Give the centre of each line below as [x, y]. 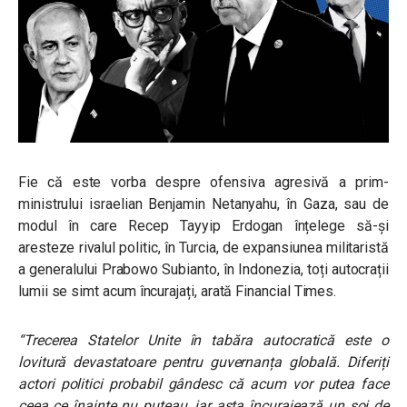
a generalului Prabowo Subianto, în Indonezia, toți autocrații [203, 270]
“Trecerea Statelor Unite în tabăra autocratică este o [203, 341]
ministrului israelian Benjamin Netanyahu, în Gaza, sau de [203, 204]
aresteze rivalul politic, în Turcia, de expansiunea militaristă [203, 248]
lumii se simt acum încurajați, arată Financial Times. [178, 292]
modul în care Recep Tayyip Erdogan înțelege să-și [203, 226]
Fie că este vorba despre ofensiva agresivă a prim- [203, 183]
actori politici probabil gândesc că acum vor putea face [203, 384]
